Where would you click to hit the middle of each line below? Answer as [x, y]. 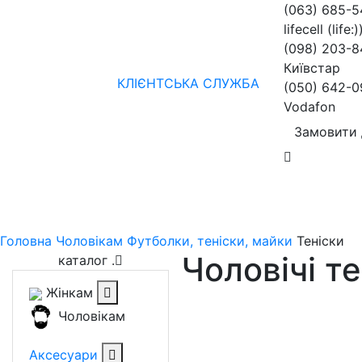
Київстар [312, 68]
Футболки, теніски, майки [210, 241]
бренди [170, 189]
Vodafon [309, 107]
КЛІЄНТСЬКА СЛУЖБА [188, 83]
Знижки [231, 189]
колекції [295, 189]
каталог [85, 260]
